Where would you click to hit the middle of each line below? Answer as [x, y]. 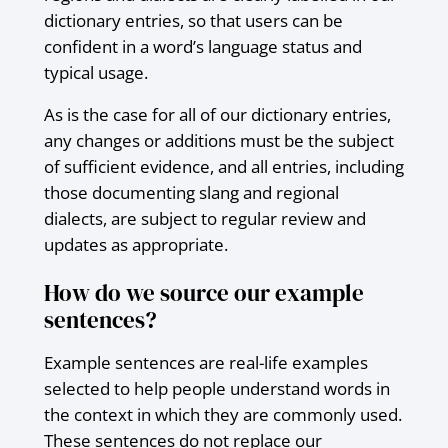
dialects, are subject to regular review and [204, 218]
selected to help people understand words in [216, 388]
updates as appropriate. [135, 244]
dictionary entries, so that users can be [193, 20]
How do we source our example [203, 292]
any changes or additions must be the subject [218, 140]
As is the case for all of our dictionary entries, [217, 114]
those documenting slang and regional [191, 192]
